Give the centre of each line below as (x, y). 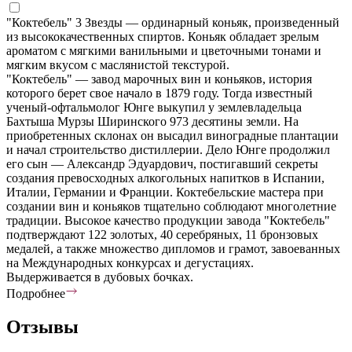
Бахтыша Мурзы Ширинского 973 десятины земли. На (152, 121)
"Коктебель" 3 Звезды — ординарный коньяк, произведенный (173, 22)
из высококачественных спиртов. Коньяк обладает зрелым (163, 36)
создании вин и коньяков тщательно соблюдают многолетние (171, 206)
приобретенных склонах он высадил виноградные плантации (172, 135)
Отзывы (42, 326)
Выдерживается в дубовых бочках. (100, 277)
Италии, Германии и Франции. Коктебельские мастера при (165, 192)
